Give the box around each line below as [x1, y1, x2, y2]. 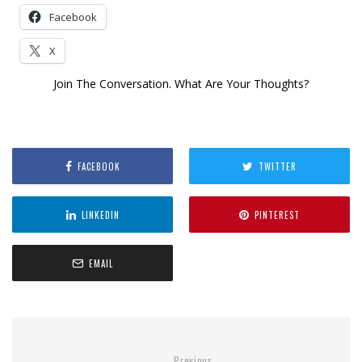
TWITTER [259, 159, 297, 173]
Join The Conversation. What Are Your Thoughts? [53, 76, 309, 92]
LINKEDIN [81, 208, 120, 221]
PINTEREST [255, 208, 300, 221]
